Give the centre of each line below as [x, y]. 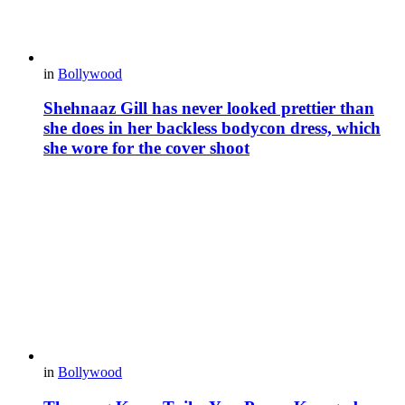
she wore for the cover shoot [146, 148]
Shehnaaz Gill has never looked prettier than [209, 108]
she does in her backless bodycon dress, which [212, 128]
